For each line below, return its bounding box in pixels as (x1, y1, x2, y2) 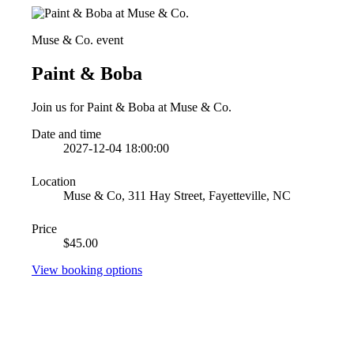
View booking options (32, 262, 142, 277)
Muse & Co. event (32, 33, 123, 47)
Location (32, 174, 76, 188)
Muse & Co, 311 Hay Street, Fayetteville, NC (63, 188, 291, 202)
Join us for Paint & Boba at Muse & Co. (32, 100, 232, 114)
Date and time (32, 126, 101, 141)
